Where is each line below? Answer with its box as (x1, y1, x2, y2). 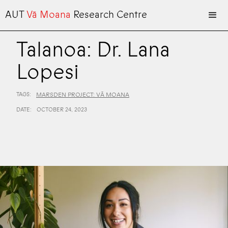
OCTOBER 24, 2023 (37, 106, 87, 113)
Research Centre (73, 8, 147, 21)
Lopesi (16, 59, 79, 86)
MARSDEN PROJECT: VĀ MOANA (36, 91, 129, 99)
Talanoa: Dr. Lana (16, 36, 170, 64)
